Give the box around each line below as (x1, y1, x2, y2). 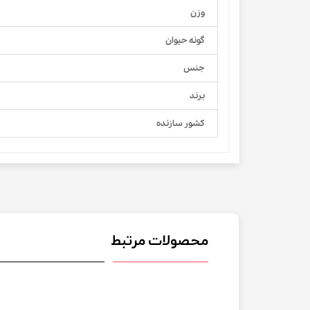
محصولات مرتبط (111, 230, 208, 252)
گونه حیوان (165, 35, 205, 47)
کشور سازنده (156, 118, 205, 130)
